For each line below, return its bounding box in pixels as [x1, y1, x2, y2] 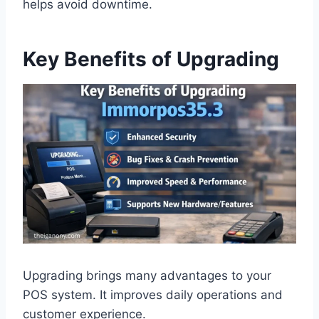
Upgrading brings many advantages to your [23, 268, 271, 283]
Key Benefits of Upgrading [23, 47, 279, 72]
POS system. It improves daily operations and [23, 288, 283, 303]
